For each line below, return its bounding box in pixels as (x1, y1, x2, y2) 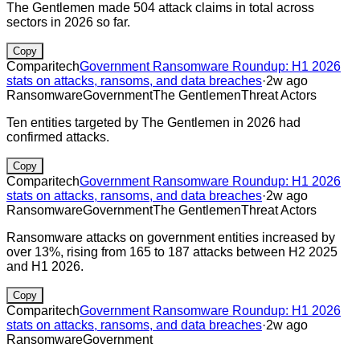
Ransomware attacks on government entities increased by (6, 230, 335, 244)
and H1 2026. (6, 259, 84, 273)
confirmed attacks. (6, 129, 109, 144)
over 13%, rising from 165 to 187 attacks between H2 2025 (6, 244, 337, 259)
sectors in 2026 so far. (6, 14, 130, 29)
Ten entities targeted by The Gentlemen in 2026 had (6, 115, 301, 129)
